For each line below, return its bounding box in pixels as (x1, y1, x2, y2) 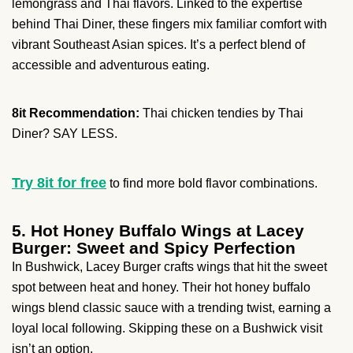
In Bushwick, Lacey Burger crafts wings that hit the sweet (12, 260, 327, 274)
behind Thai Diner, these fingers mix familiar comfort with (12, 17, 327, 32)
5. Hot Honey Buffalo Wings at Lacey (12, 221, 304, 240)
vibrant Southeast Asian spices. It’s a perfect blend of (12, 38, 305, 52)
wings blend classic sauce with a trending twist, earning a (12, 301, 331, 315)
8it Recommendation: (12, 106, 139, 121)
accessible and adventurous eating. (12, 58, 210, 72)
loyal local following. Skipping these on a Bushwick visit (12, 321, 322, 336)
